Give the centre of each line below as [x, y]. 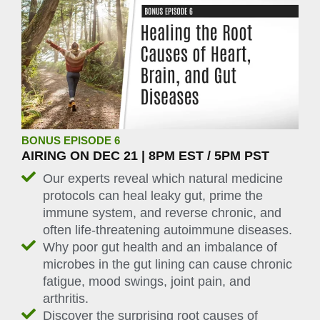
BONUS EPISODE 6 [71, 140]
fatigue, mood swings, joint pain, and [147, 281]
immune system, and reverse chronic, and [162, 212]
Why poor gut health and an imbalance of [160, 247]
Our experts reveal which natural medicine [163, 178]
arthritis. [66, 298]
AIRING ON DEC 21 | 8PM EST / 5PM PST [145, 155]
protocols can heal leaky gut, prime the [153, 195]
